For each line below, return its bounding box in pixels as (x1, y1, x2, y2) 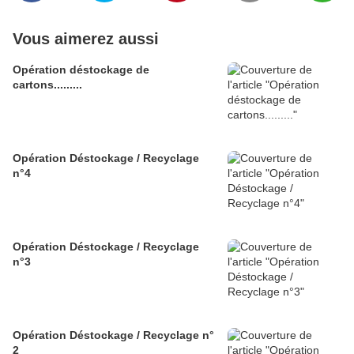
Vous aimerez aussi (13, 30, 159, 48)
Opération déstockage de (13, 63, 149, 77)
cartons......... (13, 78, 82, 92)
